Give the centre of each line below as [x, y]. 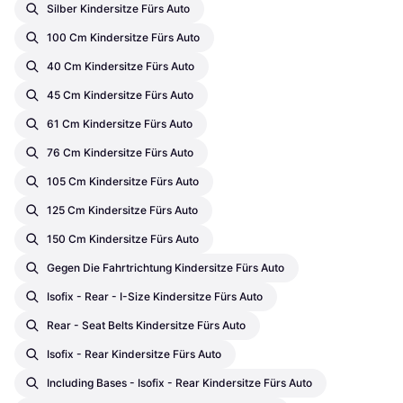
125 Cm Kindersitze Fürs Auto [122, 210]
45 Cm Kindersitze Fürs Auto [120, 95]
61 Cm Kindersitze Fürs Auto [120, 124]
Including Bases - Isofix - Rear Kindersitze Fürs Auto [179, 383]
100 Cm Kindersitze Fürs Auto [123, 38]
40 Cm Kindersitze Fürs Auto [121, 67]
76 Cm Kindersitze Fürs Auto [120, 153]
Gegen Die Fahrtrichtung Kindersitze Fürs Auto [166, 268]
